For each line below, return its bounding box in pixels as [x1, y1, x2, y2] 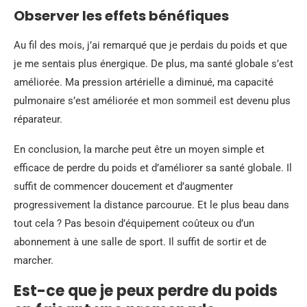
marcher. [14, 254, 53, 267]
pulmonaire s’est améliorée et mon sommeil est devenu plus [14, 94, 291, 107]
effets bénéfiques [105, 5, 229, 25]
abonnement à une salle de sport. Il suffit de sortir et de [14, 235, 267, 248]
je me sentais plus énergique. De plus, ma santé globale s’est [14, 57, 293, 70]
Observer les [14, 5, 105, 25]
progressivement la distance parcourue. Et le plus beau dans [14, 198, 289, 211]
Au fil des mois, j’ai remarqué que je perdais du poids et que [14, 38, 287, 51]
